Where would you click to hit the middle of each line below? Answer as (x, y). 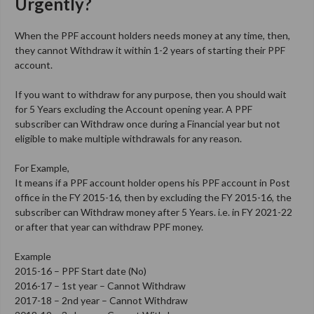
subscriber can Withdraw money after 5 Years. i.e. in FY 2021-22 (153, 212)
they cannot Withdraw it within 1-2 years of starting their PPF (150, 50)
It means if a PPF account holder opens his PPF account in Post (152, 182)
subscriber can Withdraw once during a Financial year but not (148, 123)
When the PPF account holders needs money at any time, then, (152, 35)
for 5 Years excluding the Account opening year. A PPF (134, 109)
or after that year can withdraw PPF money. (109, 226)
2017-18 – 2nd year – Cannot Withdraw (101, 300)
